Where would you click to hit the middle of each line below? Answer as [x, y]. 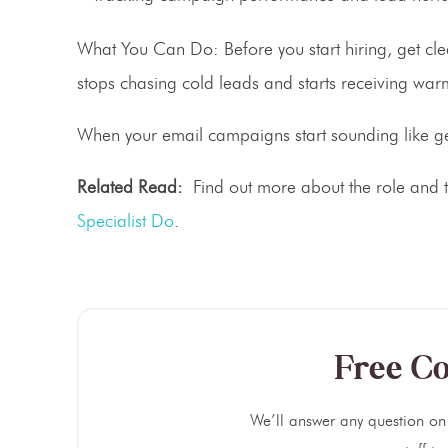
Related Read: [135, 187]
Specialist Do [125, 221]
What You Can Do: [148, 49]
